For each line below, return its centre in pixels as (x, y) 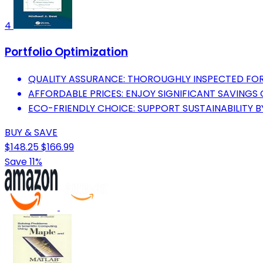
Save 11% (23, 162)
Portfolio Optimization (66, 52)
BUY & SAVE (31, 133)
